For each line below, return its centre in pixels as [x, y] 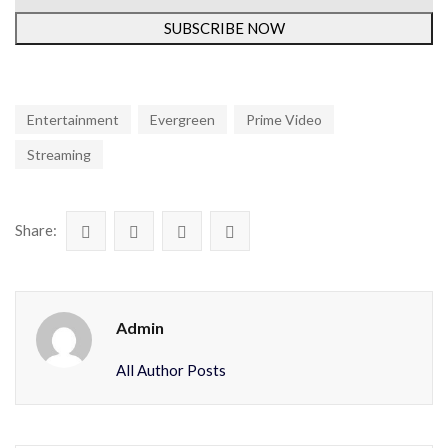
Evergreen [182, 119]
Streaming [59, 154]
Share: [36, 229]
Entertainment [73, 119]
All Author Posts [171, 369]
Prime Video [284, 119]
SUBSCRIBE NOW [224, 27]
